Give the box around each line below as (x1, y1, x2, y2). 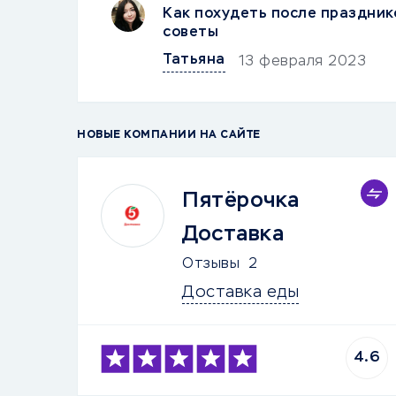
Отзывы (182, 257, 240, 271)
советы (163, 26, 218, 40)
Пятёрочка (182, 190, 300, 211)
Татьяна (163, 53, 225, 67)
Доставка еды (182, 285, 299, 301)
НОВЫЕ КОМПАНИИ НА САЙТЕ (77, 130, 261, 141)
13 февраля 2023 (238, 55, 366, 69)
